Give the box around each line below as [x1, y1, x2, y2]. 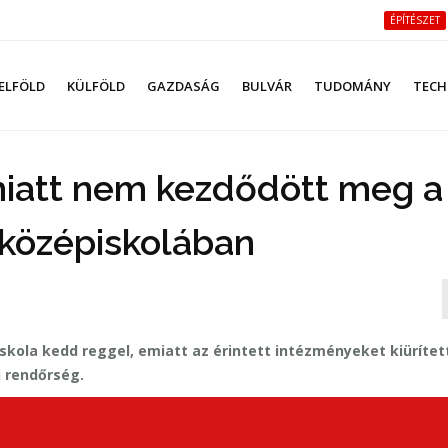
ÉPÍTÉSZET [390, 13, 440, 27]
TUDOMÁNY [314, 77, 391, 95]
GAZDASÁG [147, 77, 220, 95]
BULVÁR [242, 77, 292, 95]
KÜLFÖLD [67, 77, 125, 95]
